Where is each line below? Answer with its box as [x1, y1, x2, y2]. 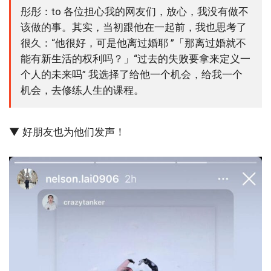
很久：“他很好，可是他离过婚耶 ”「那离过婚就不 [21, 37, 246, 50]
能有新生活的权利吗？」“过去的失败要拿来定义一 [21, 53, 250, 65]
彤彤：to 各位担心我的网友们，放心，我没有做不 [21, 5, 249, 18]
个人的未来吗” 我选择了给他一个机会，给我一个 [21, 68, 243, 81]
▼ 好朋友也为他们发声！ [9, 126, 125, 139]
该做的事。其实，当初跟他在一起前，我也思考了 [21, 21, 247, 34]
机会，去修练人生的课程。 [21, 84, 144, 97]
